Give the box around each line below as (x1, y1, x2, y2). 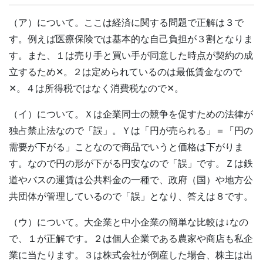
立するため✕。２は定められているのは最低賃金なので (9, 67, 242, 77)
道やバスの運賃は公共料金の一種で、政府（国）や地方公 (9, 175, 253, 186)
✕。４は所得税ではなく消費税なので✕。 (9, 83, 184, 94)
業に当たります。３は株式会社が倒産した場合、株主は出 (9, 250, 253, 261)
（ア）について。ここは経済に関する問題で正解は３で (9, 18, 244, 28)
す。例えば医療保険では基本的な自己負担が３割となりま (9, 34, 253, 45)
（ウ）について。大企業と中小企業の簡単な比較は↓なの (9, 217, 248, 228)
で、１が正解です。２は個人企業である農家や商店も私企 (9, 234, 253, 244)
